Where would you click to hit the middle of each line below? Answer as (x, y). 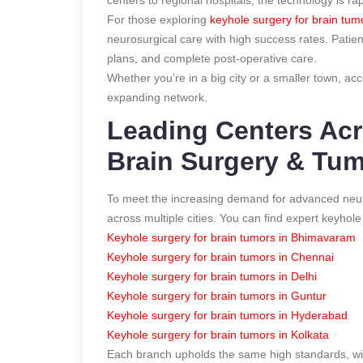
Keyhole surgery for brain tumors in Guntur (217, 295)
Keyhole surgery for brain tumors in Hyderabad (227, 315)
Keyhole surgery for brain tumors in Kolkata (218, 334)
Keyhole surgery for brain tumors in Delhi (212, 276)
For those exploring (157, 19)
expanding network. (157, 97)
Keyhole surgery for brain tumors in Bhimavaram (231, 237)
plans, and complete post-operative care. (212, 58)
